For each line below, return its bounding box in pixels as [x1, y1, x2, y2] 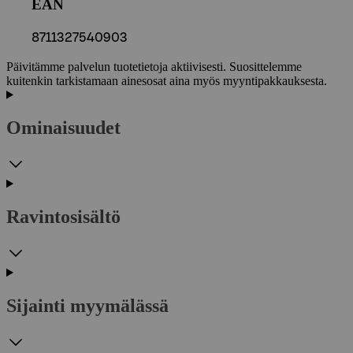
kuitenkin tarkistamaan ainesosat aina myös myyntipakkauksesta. [6, 73, 327, 87]
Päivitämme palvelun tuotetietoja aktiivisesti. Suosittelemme [6, 59, 302, 73]
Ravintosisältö [6, 206, 121, 228]
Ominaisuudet [6, 117, 121, 139]
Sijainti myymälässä [6, 295, 169, 317]
